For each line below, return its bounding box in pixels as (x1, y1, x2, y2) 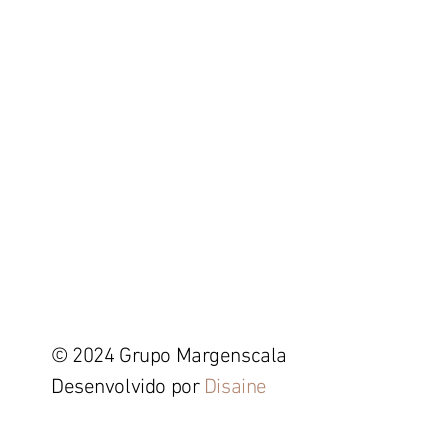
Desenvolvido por (51, 375, 204, 400)
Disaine (203, 375, 272, 400)
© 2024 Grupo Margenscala (51, 344, 287, 369)
